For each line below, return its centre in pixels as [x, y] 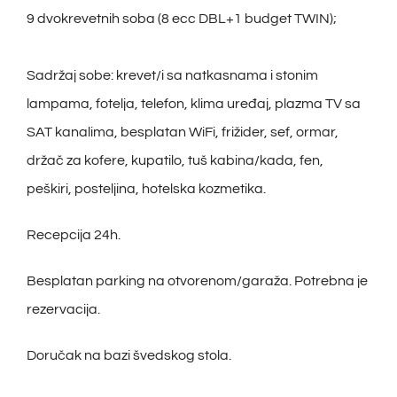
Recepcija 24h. [73, 235]
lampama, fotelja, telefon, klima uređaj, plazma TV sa [193, 104]
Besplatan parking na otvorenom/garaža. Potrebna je [197, 281]
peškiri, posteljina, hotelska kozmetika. [146, 189]
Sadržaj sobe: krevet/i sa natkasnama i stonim [172, 76]
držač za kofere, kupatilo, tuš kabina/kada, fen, [175, 161]
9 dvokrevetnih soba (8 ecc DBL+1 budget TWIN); [181, 19]
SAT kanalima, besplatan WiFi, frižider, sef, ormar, [182, 132]
